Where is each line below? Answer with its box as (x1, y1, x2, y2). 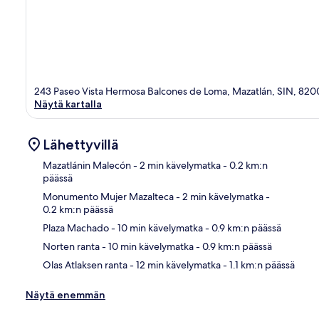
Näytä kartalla (34, 97, 102, 110)
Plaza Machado (43, 221, 109, 234)
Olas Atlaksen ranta (43, 258, 127, 271)
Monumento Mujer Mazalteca (43, 189, 174, 203)
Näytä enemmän (26, 288, 105, 301)
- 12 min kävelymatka (127, 258, 221, 271)
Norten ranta (43, 239, 100, 253)
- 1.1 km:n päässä (221, 258, 295, 271)
